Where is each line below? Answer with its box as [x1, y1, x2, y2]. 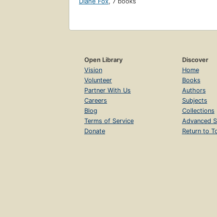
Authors [182, 87, 206, 94]
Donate [84, 127, 105, 135]
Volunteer [84, 77, 112, 84]
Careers [84, 97, 107, 105]
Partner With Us [84, 87, 131, 94]
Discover [182, 56, 208, 64]
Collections [182, 107, 215, 115]
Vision [84, 66, 102, 74]
